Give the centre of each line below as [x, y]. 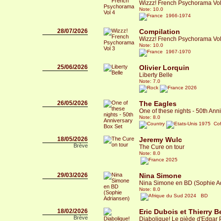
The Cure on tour [162, 147]
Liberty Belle [156, 75]
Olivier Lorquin [164, 68]
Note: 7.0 [150, 81]
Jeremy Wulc [161, 140]
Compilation [160, 32]
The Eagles [158, 104]
